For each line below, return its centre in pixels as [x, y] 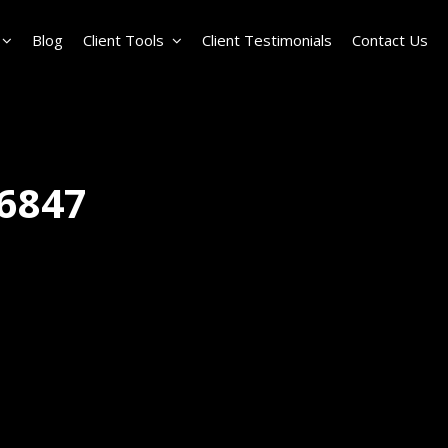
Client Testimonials [267, 40]
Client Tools [123, 40]
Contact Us [390, 40]
